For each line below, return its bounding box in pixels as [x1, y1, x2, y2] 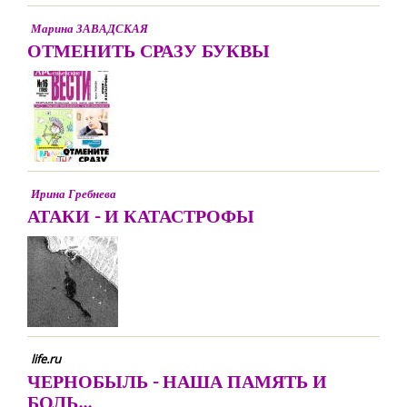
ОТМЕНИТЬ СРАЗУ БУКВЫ [27, 38, 270, 63]
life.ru [31, 351, 61, 367]
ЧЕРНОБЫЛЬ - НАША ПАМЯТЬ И [27, 369, 327, 393]
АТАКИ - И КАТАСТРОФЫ [27, 203, 254, 228]
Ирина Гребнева [31, 185, 116, 202]
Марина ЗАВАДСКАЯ [31, 20, 148, 36]
